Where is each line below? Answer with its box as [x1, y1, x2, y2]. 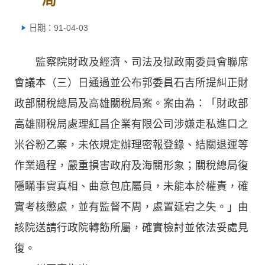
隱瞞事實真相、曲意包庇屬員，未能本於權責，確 [14, 180, 248, 192]
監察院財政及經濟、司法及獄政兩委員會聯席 [14, 56, 248, 68]
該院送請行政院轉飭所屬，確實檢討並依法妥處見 [14, 221, 248, 234]
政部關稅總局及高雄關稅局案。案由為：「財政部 [14, 97, 248, 109]
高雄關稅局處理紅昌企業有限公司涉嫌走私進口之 [14, 118, 248, 130]
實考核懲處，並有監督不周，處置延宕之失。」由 [14, 201, 248, 213]
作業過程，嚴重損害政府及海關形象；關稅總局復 [14, 159, 248, 172]
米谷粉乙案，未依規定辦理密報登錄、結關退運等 [14, 138, 248, 151]
